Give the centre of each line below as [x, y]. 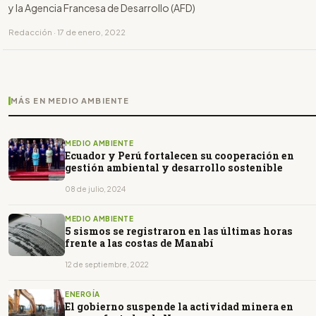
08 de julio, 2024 [95, 189]
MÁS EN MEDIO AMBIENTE [70, 100]
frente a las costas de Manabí [139, 243]
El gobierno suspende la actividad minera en [179, 306]
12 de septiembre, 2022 [107, 264]
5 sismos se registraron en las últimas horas [179, 231]
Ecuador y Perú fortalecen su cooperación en [180, 155]
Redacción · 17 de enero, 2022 [67, 32]
